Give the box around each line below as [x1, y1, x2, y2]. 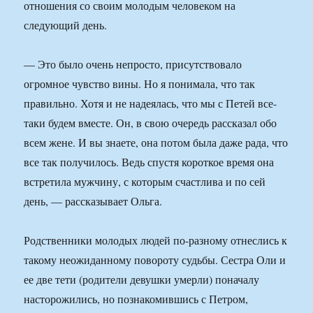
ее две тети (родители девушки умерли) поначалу [24, 272, 260, 287]
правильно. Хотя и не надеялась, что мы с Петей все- [24, 96, 277, 111]
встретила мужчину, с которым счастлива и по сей [24, 174, 266, 189]
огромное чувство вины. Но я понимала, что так [24, 76, 256, 92]
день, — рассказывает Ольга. [24, 194, 163, 209]
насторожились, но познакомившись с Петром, [24, 291, 249, 307]
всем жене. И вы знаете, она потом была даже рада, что [24, 135, 289, 150]
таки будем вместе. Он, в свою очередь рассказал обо [24, 115, 277, 131]
